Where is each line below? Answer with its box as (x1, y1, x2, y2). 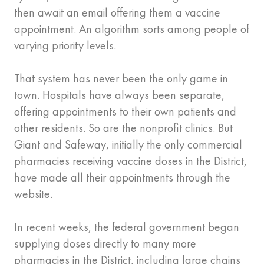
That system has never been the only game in (14, 71, 228, 87)
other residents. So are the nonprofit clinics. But (14, 120, 233, 136)
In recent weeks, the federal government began (14, 219, 239, 235)
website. (14, 186, 52, 202)
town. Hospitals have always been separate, (14, 87, 225, 103)
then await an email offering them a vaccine (14, 5, 220, 21)
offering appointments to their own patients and (14, 104, 236, 120)
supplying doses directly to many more (14, 236, 196, 252)
